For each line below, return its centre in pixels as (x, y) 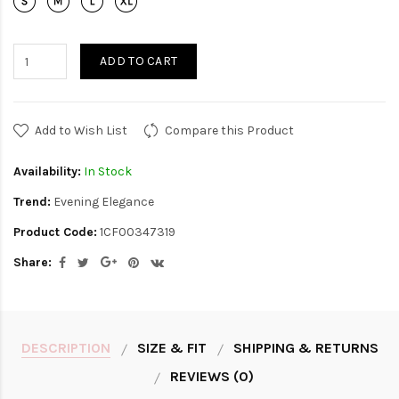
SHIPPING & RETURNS (305, 348)
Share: (33, 263)
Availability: (47, 172)
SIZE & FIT (171, 348)
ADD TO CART (139, 61)
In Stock (106, 172)
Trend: (32, 202)
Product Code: (55, 232)
